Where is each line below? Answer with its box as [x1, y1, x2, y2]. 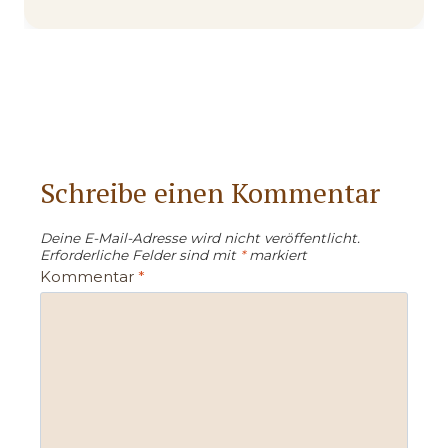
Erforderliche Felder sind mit [40, 246, 240, 263]
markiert [245, 246, 307, 263]
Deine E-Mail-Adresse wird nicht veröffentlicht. [40, 229, 360, 246]
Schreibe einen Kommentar [40, 173, 380, 211]
